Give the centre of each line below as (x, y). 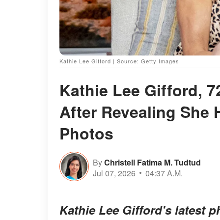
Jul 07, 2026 (114, 173)
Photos (86, 133)
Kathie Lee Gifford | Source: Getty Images (119, 61)
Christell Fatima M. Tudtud (152, 162)
